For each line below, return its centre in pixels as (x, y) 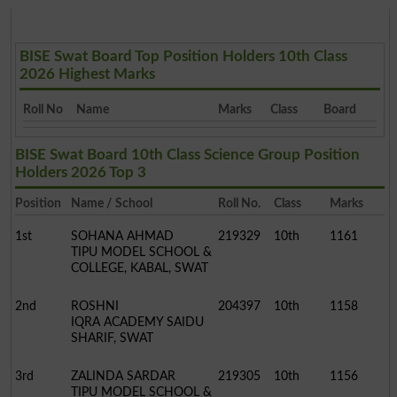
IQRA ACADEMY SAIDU (137, 322)
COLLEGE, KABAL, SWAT (139, 268)
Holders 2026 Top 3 (80, 172)
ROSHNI (94, 306)
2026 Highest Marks (88, 74)
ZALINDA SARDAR (123, 376)
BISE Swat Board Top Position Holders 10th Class (184, 56)
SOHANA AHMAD (122, 236)
